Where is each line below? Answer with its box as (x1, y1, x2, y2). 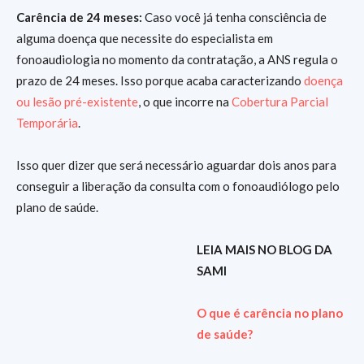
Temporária (16, 115, 78, 130)
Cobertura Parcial (232, 94, 328, 109)
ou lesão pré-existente (16, 94, 138, 109)
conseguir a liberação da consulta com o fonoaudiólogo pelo (16, 179, 340, 193)
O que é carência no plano (196, 305, 343, 320)
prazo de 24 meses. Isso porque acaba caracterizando (16, 73, 304, 88)
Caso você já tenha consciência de (142, 10, 327, 24)
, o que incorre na (138, 94, 232, 109)
